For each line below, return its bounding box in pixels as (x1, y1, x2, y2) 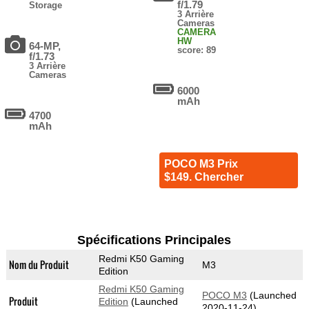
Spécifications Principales (77, 233, 232, 248)
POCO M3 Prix (163, 158, 238, 170)
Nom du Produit (8, 257, 69, 272)
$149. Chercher (163, 171, 243, 183)
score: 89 (177, 45, 217, 56)
